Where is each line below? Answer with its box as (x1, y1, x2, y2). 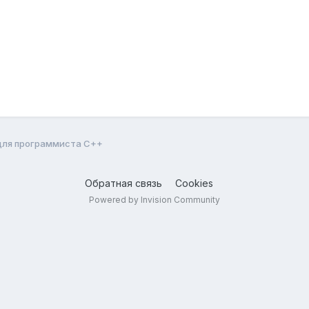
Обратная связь (85, 177, 163, 189)
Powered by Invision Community (88, 194, 220, 205)
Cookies (175, 177, 214, 189)
